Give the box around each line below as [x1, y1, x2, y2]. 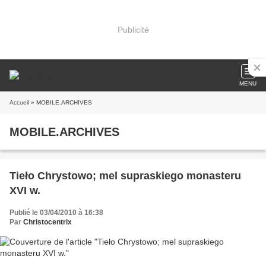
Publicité [117, 24, 149, 34]
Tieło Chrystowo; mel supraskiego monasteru [9, 170, 241, 182]
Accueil [9, 99, 29, 106]
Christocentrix [23, 218, 72, 226]
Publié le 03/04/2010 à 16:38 [9, 208, 103, 217]
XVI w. [9, 185, 40, 197]
